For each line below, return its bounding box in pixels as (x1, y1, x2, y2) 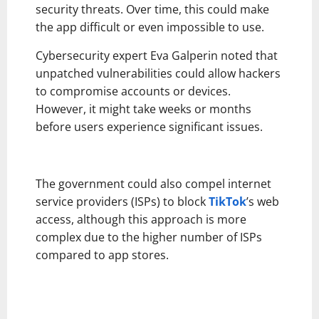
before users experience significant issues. (36, 119, 263, 135)
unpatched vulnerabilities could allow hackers (36, 66, 281, 82)
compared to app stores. (36, 247, 169, 263)
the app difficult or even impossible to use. (36, 19, 264, 36)
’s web (246, 194, 279, 210)
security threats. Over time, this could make (36, 1, 269, 18)
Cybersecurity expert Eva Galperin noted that (36, 48, 278, 64)
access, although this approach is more (36, 211, 246, 228)
